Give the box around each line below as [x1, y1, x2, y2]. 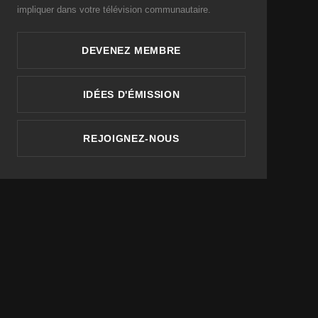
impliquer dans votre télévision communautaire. [16, 4, 211, 15]
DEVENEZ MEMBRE [81, 44, 182, 56]
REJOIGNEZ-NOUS [83, 132, 180, 144]
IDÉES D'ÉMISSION [82, 88, 180, 100]
